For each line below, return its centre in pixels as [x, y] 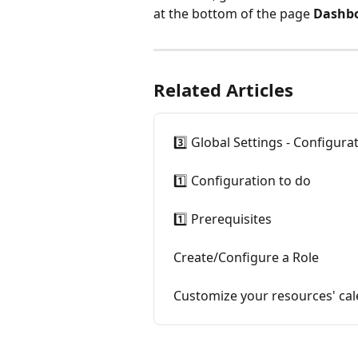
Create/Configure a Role [246, 258]
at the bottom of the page [233, 14]
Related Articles [223, 90]
